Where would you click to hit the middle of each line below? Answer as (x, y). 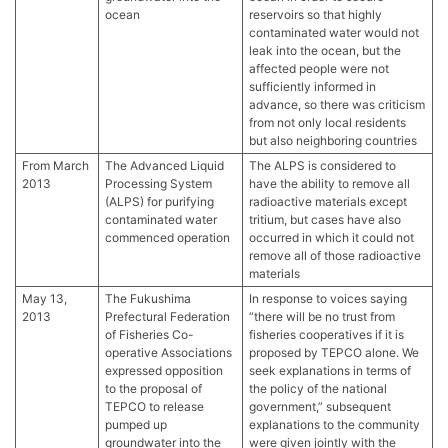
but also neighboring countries (333, 140)
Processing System (158, 183)
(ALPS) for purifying (159, 201)
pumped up (136, 424)
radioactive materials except (328, 201)
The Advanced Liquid (164, 165)
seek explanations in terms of (330, 370)
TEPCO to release (154, 406)
